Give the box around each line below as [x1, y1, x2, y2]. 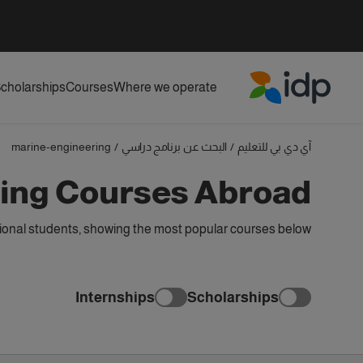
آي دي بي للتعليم [237, 140, 311, 153]
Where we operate [113, 80, 217, 94]
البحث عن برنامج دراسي [122, 140, 227, 153]
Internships [75, 288, 155, 305]
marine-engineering [11, 140, 111, 153]
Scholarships [187, 288, 279, 305]
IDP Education [251, 105, 331, 120]
